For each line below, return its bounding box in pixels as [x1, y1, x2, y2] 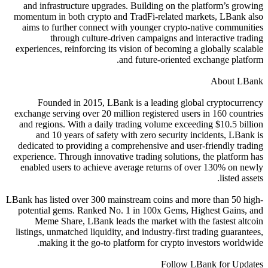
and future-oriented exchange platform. [119, 54, 263, 65]
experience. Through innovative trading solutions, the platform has [13, 151, 263, 162]
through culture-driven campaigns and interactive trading [50, 33, 263, 44]
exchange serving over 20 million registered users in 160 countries [14, 108, 263, 119]
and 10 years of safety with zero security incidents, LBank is [36, 130, 263, 141]
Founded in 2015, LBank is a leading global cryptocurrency [38, 98, 263, 108]
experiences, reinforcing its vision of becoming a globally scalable [16, 44, 263, 54]
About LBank [211, 76, 263, 87]
